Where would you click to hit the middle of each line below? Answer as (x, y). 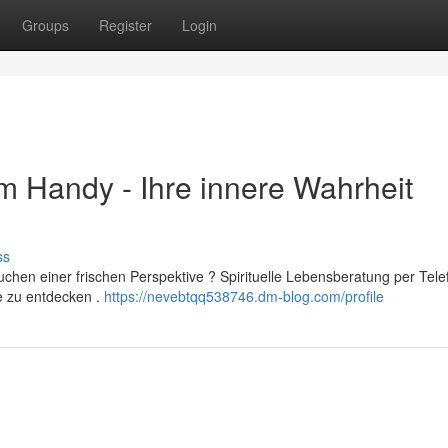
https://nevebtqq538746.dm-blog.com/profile (244, 296)
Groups (45, 25)
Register (125, 25)
